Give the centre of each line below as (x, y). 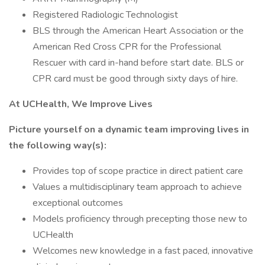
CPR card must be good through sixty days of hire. (135, 79)
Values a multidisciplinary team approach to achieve (137, 187)
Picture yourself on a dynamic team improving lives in (129, 130)
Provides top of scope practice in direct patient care (138, 171)
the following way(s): (58, 146)
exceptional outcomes (78, 203)
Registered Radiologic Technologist (105, 15)
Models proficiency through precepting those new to (140, 219)
